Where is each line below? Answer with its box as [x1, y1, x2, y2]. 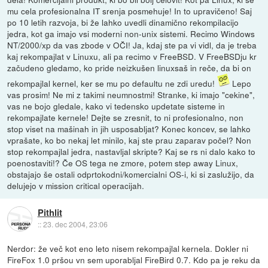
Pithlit [37, 206, 62, 220]
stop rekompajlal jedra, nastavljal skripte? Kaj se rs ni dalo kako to [7, 145, 256, 157]
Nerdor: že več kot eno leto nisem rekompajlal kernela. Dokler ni [7, 242, 249, 255]
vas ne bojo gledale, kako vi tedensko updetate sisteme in [7, 99, 226, 112]
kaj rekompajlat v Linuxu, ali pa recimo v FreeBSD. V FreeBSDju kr [7, 50, 257, 62]
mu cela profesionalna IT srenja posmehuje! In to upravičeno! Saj [7, 4, 252, 17]
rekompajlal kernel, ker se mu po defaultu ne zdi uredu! [7, 77, 218, 89]
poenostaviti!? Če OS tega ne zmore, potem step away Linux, [7, 156, 239, 169]
